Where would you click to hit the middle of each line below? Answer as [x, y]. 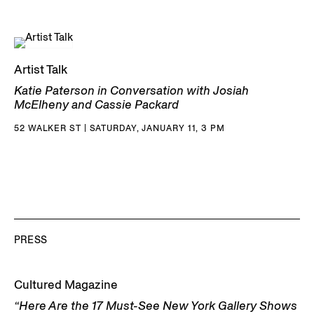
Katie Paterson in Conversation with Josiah [131, 90]
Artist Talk [41, 69]
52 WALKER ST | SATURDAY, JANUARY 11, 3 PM [120, 128]
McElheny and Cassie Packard [96, 104]
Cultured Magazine [66, 284]
